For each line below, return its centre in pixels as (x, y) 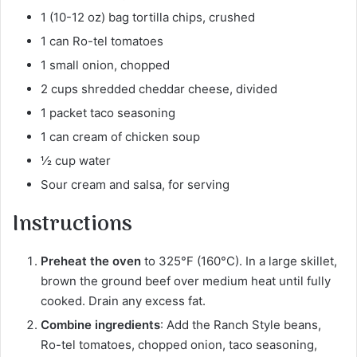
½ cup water (76, 161)
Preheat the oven (91, 261)
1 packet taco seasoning (108, 113)
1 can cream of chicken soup (120, 137)
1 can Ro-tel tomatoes (102, 41)
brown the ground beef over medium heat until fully (186, 280)
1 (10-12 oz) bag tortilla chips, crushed (148, 18)
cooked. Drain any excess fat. (123, 300)
